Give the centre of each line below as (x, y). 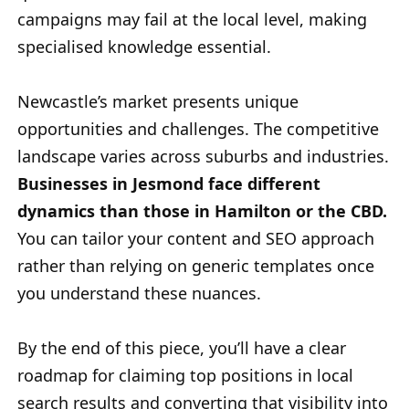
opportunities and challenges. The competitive (198, 129)
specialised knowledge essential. (144, 47)
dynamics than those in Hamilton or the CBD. (202, 211)
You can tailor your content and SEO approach (196, 239)
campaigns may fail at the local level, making (192, 20)
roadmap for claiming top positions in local (185, 376)
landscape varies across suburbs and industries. (203, 157)
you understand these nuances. (139, 294)
